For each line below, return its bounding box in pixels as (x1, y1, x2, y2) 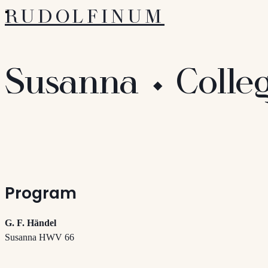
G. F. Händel (5, 218, 56, 229)
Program (5, 181, 77, 204)
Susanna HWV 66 (5, 232, 74, 243)
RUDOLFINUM (5, 5, 165, 29)
